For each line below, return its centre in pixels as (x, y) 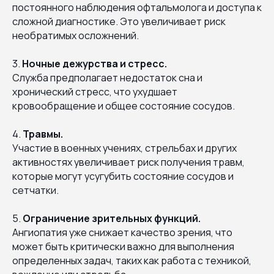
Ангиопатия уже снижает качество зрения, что (122, 232)
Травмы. (43, 134)
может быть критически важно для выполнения (123, 246)
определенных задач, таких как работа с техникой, (132, 260)
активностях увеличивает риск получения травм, (128, 162)
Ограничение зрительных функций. (112, 218)
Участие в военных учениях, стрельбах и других (124, 148)
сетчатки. (35, 190)
